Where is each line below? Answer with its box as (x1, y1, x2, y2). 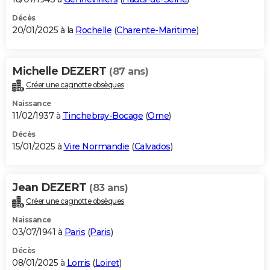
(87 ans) (109, 65, 148, 77)
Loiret (95, 257, 119, 268)
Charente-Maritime (116, 24, 196, 36)
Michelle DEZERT (12, 64, 109, 78)
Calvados (134, 140, 171, 152)
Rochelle (75, 24, 111, 36)
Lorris (66, 257, 90, 268)
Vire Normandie (63, 140, 130, 152)
